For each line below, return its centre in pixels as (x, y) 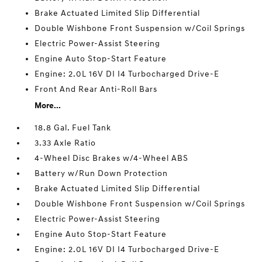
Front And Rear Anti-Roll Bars (96, 89)
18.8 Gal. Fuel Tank (73, 128)
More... (48, 106)
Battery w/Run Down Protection (101, 174)
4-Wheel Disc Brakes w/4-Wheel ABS (112, 158)
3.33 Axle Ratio (65, 143)
